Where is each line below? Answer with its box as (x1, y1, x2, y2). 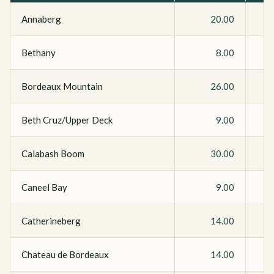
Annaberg (21, 13, 61, 24)
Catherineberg (21, 215, 81, 226)
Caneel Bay (21, 182, 67, 193)
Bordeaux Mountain (21, 81, 103, 92)
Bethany (21, 47, 56, 58)
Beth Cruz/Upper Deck (21, 114, 113, 125)
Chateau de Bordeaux (21, 249, 109, 260)
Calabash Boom (21, 148, 84, 159)
